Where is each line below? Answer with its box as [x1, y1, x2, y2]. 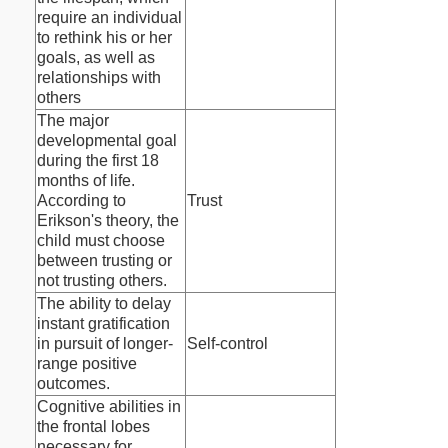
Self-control [187, 335, 268, 353]
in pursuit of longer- [37, 335, 173, 353]
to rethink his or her [37, 29, 172, 47]
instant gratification [37, 315, 170, 333]
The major [37, 112, 109, 130]
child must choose [37, 232, 165, 250]
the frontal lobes [37, 418, 150, 436]
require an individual [37, 9, 182, 27]
